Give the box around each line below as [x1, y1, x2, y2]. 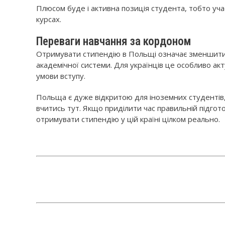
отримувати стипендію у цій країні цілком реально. [36, 114, 220, 124]
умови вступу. [36, 71, 85, 81]
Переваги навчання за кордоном [36, 35, 191, 48]
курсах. [36, 14, 61, 24]
